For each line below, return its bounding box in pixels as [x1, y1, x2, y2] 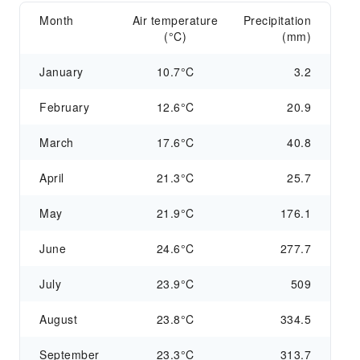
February [39, 99, 89, 115]
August [39, 311, 77, 327]
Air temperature [132, 12, 219, 28]
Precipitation [243, 12, 312, 28]
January [39, 63, 84, 80]
